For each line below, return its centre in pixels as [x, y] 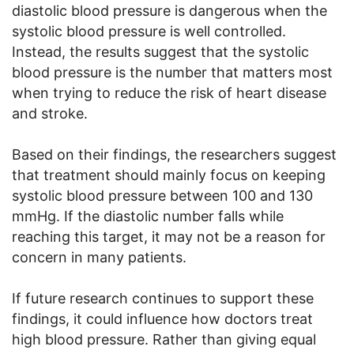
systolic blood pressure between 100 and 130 [162, 195]
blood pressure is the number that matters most [172, 72]
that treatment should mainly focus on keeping [169, 175]
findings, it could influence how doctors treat [162, 318]
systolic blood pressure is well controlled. [149, 31]
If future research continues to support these [163, 298]
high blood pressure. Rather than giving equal [164, 339]
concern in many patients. [99, 257]
